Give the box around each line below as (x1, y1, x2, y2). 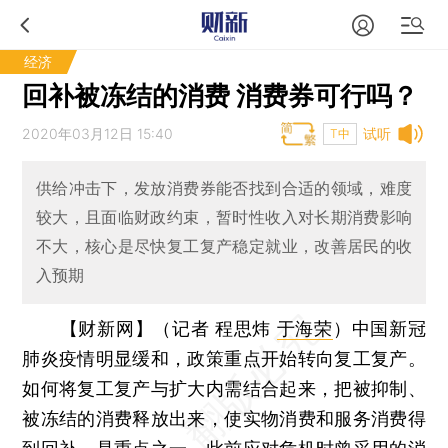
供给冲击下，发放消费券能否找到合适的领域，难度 (35, 178, 413, 199)
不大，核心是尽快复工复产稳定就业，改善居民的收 (35, 236, 413, 257)
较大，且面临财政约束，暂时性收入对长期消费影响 (35, 207, 413, 228)
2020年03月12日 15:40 (22, 125, 174, 142)
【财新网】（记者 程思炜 (59, 317, 277, 339)
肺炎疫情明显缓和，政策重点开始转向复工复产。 (22, 347, 426, 369)
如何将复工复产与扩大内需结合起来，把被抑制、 (22, 377, 426, 399)
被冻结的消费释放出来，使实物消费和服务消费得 (22, 407, 426, 429)
